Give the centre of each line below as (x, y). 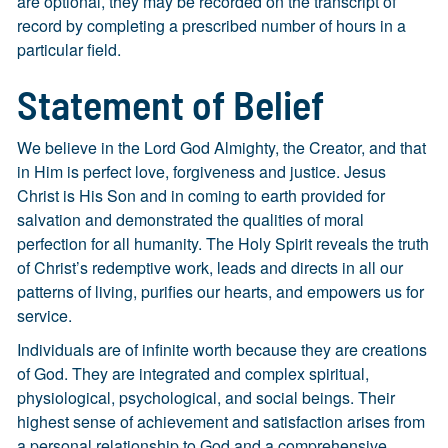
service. (44, 315)
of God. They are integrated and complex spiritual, (193, 373)
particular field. (69, 49)
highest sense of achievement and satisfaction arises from (221, 421)
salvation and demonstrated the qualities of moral (190, 219)
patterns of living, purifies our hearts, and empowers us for (220, 291)
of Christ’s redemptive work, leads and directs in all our (210, 267)
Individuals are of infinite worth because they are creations (222, 349)
